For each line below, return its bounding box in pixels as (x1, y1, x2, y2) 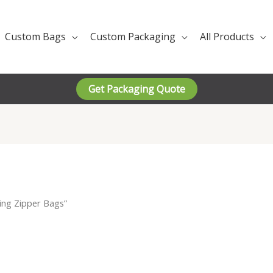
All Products (200, 30, 254, 43)
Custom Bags (5, 30, 66, 43)
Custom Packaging (90, 30, 175, 43)
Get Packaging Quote (88, 82, 185, 96)
